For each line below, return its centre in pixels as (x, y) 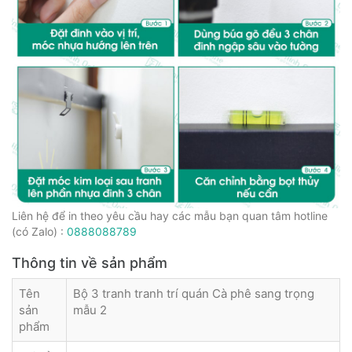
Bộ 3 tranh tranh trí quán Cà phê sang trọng (194, 294)
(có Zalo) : (39, 232)
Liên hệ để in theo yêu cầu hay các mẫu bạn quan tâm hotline (170, 216)
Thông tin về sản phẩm (90, 263)
